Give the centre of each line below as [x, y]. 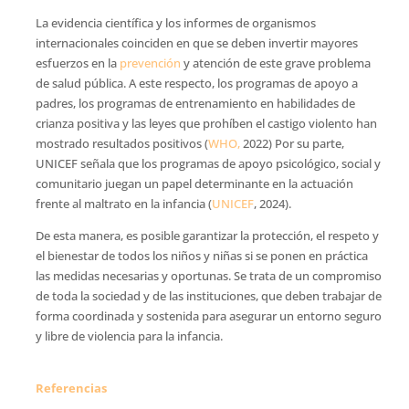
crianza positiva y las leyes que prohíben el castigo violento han [206, 123]
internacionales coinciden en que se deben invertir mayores [196, 42]
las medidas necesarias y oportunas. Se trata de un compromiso [208, 275]
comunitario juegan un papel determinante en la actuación [194, 183]
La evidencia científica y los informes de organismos [175, 22]
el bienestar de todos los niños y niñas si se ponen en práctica [201, 255]
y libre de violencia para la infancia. [129, 336]
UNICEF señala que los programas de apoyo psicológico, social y [208, 163]
